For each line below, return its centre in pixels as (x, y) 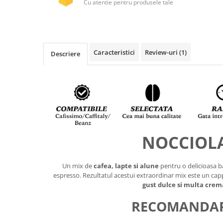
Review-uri (162, 52)
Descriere (65, 54)
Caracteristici (114, 52)
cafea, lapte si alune (127, 166)
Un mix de (78, 166)
